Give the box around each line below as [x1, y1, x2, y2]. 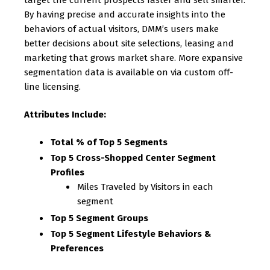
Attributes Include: [24, 109, 106, 120]
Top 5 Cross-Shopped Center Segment [51, 152, 216, 163]
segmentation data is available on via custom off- [24, 67, 233, 78]
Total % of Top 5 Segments [51, 137, 168, 148]
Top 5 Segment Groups [51, 213, 148, 224]
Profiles [51, 167, 84, 178]
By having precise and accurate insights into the [24, 9, 225, 20]
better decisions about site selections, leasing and [24, 38, 234, 49]
